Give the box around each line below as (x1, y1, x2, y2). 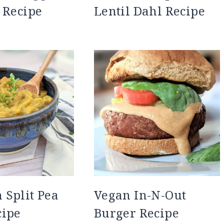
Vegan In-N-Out (93, 186, 186, 203)
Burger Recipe (93, 204, 179, 221)
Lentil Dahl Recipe (93, 2, 205, 19)
